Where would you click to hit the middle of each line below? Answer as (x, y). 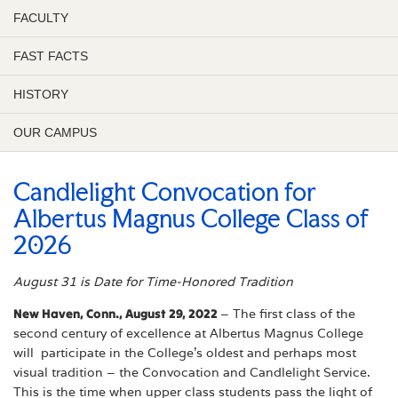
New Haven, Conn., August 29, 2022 (117, 313)
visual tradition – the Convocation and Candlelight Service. (192, 372)
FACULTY (41, 17)
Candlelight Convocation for (165, 191)
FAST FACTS (51, 56)
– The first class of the (288, 313)
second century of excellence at (111, 333)
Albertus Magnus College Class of (191, 218)
